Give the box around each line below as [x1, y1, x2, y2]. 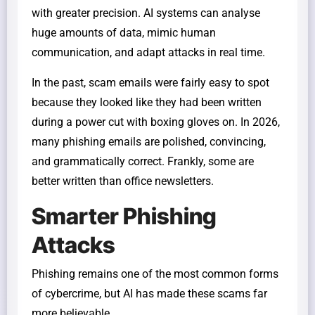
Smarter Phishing [32, 202, 217, 230]
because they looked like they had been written [32, 96, 262, 109]
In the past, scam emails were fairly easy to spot [32, 76, 269, 89]
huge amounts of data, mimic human [32, 26, 216, 39]
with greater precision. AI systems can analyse [32, 6, 260, 20]
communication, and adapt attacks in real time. [32, 46, 265, 59]
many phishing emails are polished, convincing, [32, 135, 266, 148]
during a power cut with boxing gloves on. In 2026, [32, 115, 280, 129]
